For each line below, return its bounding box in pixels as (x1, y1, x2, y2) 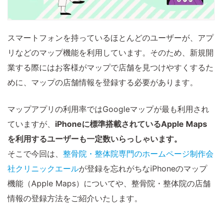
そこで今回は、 (7, 148, 63, 159)
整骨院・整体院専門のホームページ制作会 (63, 148, 214, 159)
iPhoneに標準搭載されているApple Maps (55, 118, 207, 129)
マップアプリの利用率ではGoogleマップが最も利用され (7, 104, 209, 114)
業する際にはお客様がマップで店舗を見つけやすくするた (7, 62, 214, 72)
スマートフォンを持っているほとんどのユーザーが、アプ (7, 32, 214, 43)
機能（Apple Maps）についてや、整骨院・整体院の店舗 (7, 178, 211, 188)
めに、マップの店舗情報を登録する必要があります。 (7, 77, 198, 87)
